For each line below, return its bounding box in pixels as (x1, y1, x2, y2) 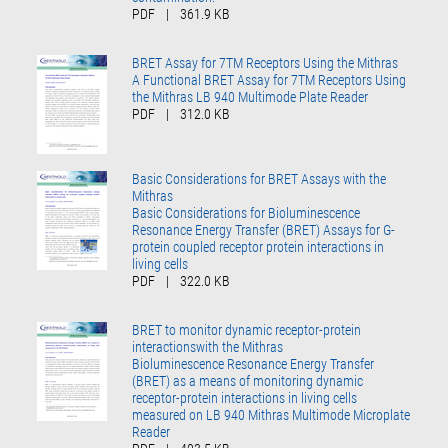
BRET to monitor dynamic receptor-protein (132, 321, 362, 338)
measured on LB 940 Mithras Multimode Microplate (132, 406, 411, 423)
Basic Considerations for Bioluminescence (132, 204, 361, 221)
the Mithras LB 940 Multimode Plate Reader (132, 88, 369, 105)
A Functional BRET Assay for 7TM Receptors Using (132, 71, 407, 88)
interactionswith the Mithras (132, 338, 284, 355)
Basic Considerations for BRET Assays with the (132, 170, 387, 187)
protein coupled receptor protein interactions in (132, 238, 385, 255)
